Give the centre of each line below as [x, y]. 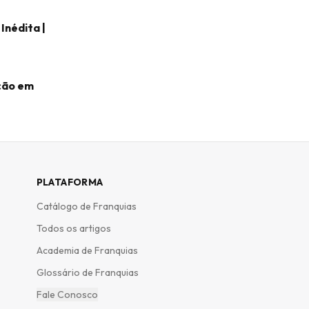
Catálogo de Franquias [86, 206]
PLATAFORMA [70, 182]
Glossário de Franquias [87, 272]
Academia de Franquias [87, 250]
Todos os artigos [73, 228]
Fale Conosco [67, 295]
